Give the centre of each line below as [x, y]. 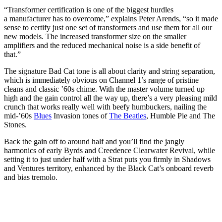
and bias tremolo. [31, 177]
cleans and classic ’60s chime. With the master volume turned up [104, 89]
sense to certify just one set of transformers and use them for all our [108, 27]
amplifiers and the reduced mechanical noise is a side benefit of [102, 45]
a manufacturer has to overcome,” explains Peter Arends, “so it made [111, 18]
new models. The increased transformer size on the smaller [95, 36]
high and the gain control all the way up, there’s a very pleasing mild [111, 98]
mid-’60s [19, 115]
